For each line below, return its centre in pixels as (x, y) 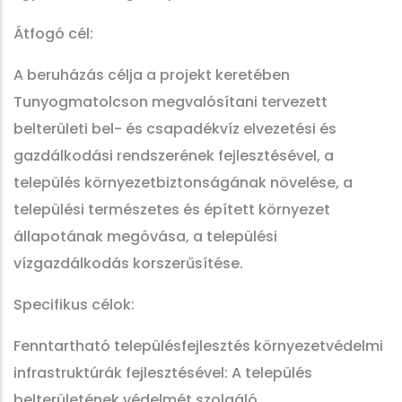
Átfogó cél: (53, 34)
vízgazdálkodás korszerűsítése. (128, 263)
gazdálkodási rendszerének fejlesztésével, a (174, 156)
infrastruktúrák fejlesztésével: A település (163, 373)
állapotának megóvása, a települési (145, 236)
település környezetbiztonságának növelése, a (183, 183)
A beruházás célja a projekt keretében (152, 75)
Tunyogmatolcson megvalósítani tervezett (170, 102)
